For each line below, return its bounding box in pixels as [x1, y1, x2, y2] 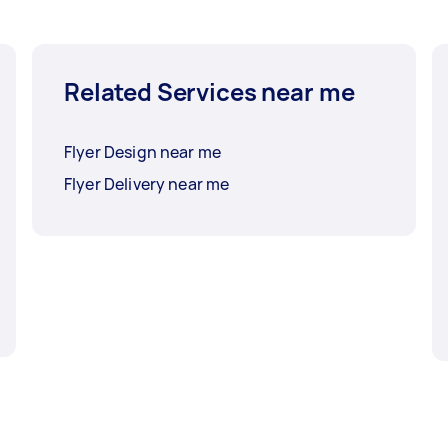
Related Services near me [64, 75, 355, 109]
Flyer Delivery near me [64, 173, 230, 196]
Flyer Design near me [64, 141, 221, 164]
